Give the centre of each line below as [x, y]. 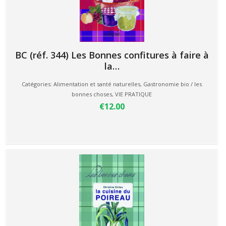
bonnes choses [92, 94]
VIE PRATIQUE [133, 94]
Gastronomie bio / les [173, 84]
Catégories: [38, 84]
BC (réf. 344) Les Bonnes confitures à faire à [112, 55]
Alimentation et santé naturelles [97, 84]
